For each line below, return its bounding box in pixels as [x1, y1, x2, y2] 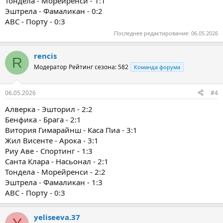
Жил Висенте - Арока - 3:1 [5, 135, 99, 145]
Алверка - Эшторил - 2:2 [5, 104, 93, 114]
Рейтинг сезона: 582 [69, 63, 128, 72]
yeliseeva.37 [34, 212, 80, 222]
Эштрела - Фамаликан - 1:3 [5, 177, 103, 187]
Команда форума [134, 63, 180, 71]
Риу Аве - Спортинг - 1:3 [5, 145, 93, 156]
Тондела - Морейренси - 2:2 [5, 166, 106, 177]
